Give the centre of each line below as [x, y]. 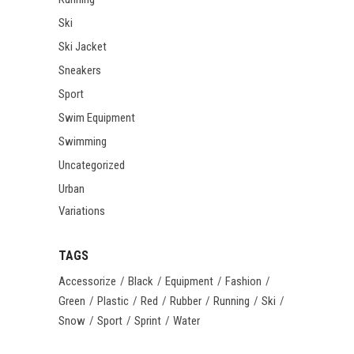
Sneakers [80, 70]
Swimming [83, 141]
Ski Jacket [83, 47]
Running [232, 301]
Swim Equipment [97, 118]
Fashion [243, 281]
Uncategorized [92, 165]
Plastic [113, 301]
